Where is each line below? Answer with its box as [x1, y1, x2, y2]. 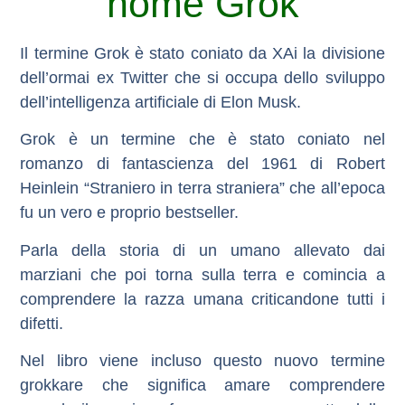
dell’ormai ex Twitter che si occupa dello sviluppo [20, 68, 385, 87]
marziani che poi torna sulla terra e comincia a [20, 265, 385, 284]
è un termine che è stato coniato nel [68, 130, 385, 149]
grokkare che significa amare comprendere [20, 376, 385, 395]
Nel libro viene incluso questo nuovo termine [20, 352, 385, 371]
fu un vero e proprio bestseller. [20, 203, 240, 222]
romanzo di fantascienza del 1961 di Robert [20, 155, 385, 174]
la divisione [297, 43, 385, 62]
